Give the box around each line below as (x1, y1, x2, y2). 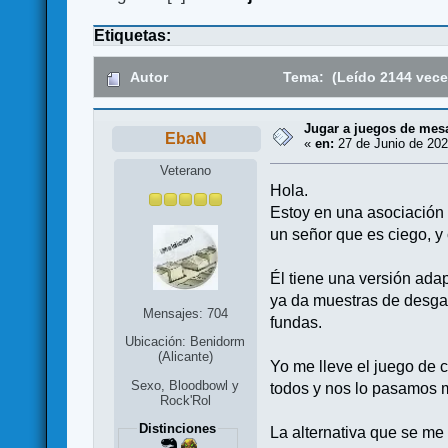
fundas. (270, 313, 323, 331)
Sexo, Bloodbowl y (131, 378, 240, 394)
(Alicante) (157, 348, 213, 364)
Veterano (159, 162, 211, 178)
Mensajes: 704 (142, 305, 228, 321)
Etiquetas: (94, 27, 172, 45)
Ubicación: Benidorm (125, 333, 246, 349)
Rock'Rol (159, 393, 211, 409)
